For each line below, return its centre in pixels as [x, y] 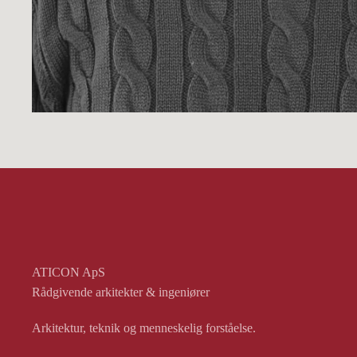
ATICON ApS [69, 273]
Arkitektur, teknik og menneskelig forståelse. [144, 328]
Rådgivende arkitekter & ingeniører [121, 292]
